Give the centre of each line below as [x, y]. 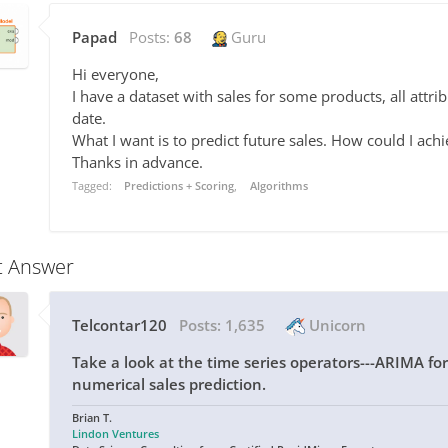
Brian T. [92, 418]
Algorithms [278, 186]
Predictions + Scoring [179, 186]
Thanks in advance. [137, 162]
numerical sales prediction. [169, 384]
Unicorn [335, 325]
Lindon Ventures [115, 434]
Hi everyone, [115, 74]
